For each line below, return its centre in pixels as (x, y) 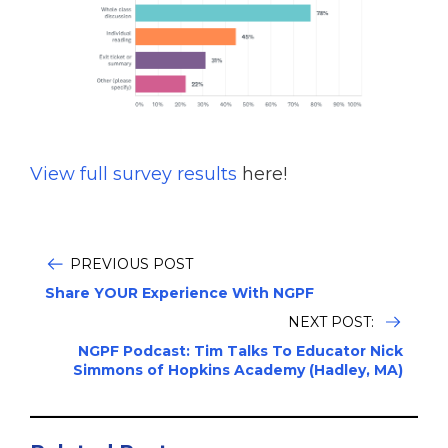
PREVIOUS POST (131, 263)
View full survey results (133, 173)
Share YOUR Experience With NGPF (179, 292)
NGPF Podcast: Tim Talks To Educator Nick (240, 350)
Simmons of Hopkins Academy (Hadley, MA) (238, 369)
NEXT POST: (333, 321)
